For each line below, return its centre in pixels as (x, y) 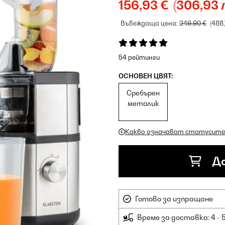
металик (143, 103)
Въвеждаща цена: (150, 23)
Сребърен (143, 93)
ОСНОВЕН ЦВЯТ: (146, 76)
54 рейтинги (139, 57)
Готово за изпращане (174, 199)
